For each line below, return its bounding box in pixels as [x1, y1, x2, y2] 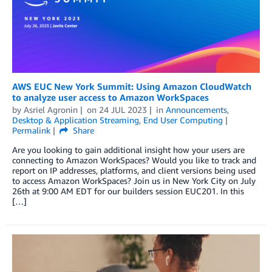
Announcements [165, 104, 227, 115]
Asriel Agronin [24, 104, 78, 115]
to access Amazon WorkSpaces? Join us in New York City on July [12, 175, 256, 186]
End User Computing [143, 114, 223, 125]
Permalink [12, 124, 50, 135]
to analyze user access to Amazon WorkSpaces [12, 91, 209, 103]
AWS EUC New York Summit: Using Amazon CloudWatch [12, 80, 251, 92]
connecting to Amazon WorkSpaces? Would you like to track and [12, 154, 256, 165]
